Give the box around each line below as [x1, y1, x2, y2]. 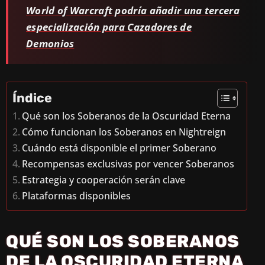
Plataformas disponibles [22, 189, 131, 202]
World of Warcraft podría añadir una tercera [26, 3, 240, 17]
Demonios [26, 36, 75, 50]
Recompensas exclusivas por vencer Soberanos [22, 157, 235, 170]
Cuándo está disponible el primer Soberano [22, 141, 217, 154]
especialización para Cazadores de [26, 20, 192, 34]
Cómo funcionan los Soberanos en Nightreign [22, 125, 227, 138]
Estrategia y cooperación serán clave [22, 173, 186, 186]
